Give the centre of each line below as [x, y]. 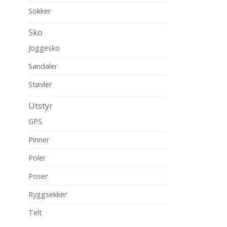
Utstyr [41, 106]
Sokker [40, 11]
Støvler [40, 84]
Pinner [39, 139]
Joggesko [44, 48]
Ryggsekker [48, 194]
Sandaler [43, 66]
